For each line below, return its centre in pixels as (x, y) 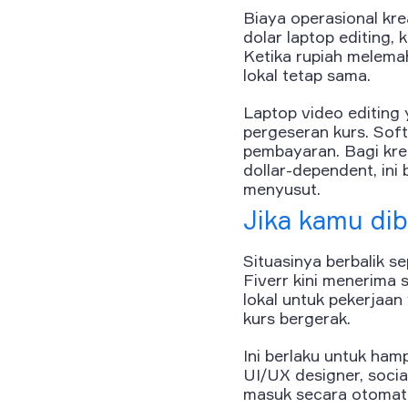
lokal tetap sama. (307, 75)
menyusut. (282, 189)
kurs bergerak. (297, 318)
